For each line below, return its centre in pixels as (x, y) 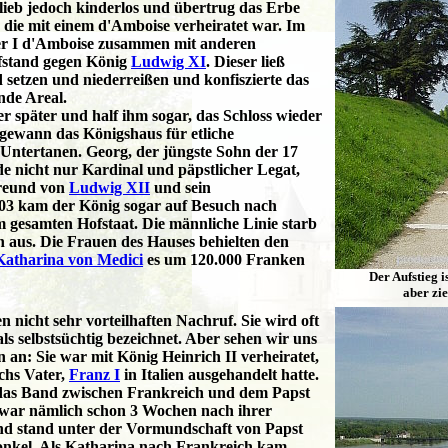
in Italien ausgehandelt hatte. (219, 374)
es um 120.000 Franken (224, 259)
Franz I (94, 374)
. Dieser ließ (245, 61)
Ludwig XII (109, 187)
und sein (180, 187)
